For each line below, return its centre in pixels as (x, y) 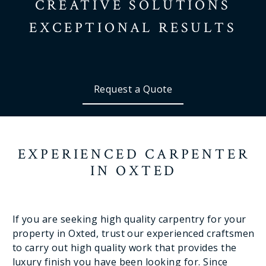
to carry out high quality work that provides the (124, 248)
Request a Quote (133, 89)
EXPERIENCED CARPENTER (134, 154)
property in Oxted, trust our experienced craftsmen (133, 233)
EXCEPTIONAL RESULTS (133, 28)
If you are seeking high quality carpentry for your (129, 219)
